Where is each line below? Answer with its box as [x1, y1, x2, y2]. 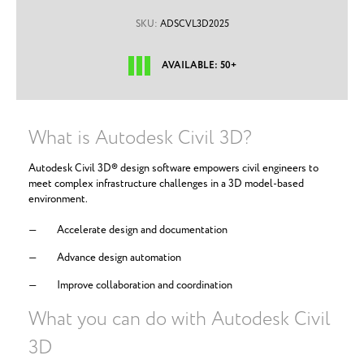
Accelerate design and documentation [57, 223, 227, 238]
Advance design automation [57, 250, 181, 266]
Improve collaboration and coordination [57, 278, 232, 293]
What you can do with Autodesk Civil [28, 305, 331, 334]
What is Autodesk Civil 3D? [28, 124, 252, 153]
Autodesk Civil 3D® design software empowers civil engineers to [28, 161, 318, 176]
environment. [28, 192, 88, 207]
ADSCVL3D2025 [157, 17, 229, 31]
